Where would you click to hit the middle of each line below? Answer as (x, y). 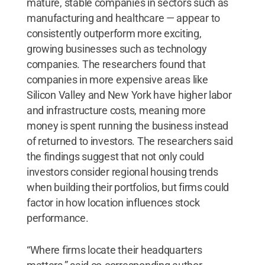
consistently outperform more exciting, (114, 33)
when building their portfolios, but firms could (128, 187)
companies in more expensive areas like (117, 79)
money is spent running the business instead (127, 125)
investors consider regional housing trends (122, 172)
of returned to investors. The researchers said (130, 141)
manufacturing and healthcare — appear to (123, 18)
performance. (57, 218)
